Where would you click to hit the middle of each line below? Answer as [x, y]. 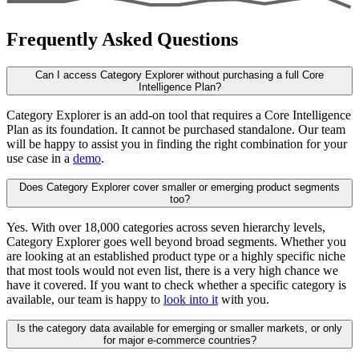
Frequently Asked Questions [122, 40]
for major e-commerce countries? [179, 340]
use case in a [40, 158]
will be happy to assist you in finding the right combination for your [177, 143]
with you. [244, 299]
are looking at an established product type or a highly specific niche [176, 256]
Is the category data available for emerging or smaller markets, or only [179, 328]
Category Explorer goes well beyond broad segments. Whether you [176, 241]
